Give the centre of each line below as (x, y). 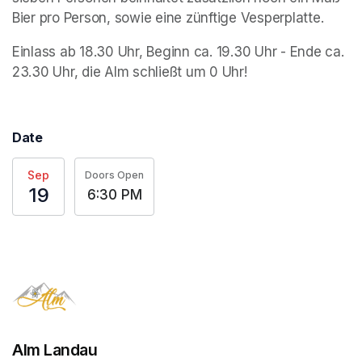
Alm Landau (55, 349)
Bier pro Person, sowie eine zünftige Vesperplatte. (168, 18)
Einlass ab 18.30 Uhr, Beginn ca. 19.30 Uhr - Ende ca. (178, 52)
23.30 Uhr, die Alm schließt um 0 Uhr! (130, 72)
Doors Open (114, 175)
